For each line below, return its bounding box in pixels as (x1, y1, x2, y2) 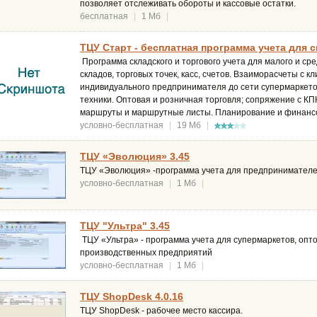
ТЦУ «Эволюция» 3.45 (80, 151, 190, 163)
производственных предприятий (80, 248, 212, 258)
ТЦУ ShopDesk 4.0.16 (80, 291, 183, 303)
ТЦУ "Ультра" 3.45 (80, 220, 170, 232)
